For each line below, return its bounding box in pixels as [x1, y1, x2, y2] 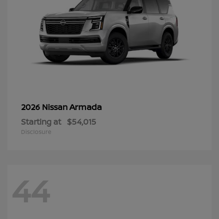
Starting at [21, 116, 61, 128]
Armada [69, 101, 102, 113]
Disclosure [21, 128, 51, 136]
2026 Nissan [21, 102, 69, 113]
